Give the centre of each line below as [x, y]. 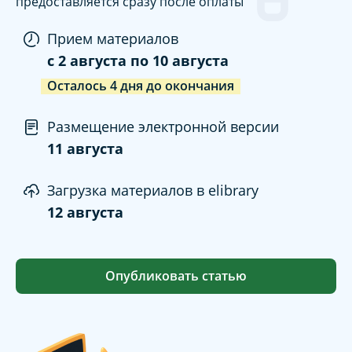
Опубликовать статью [176, 276]
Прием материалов [113, 39]
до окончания [190, 86]
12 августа [85, 213]
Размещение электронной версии [163, 127]
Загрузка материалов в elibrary [153, 191]
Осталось [77, 86]
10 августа [191, 61]
